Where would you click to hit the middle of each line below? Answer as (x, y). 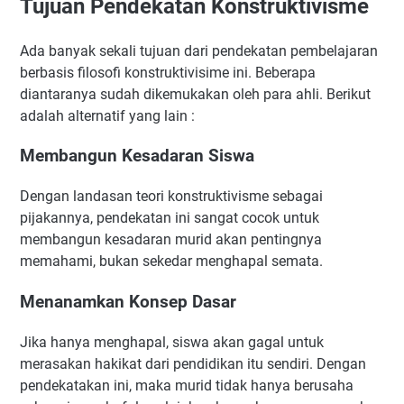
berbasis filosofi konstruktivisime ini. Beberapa (168, 72)
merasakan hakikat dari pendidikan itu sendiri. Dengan (193, 363)
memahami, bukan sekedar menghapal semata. (171, 262)
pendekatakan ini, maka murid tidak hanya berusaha (187, 385)
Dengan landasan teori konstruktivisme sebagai (171, 197)
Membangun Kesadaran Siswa (137, 156)
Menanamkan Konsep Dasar (128, 302)
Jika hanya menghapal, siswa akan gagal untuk (172, 342)
